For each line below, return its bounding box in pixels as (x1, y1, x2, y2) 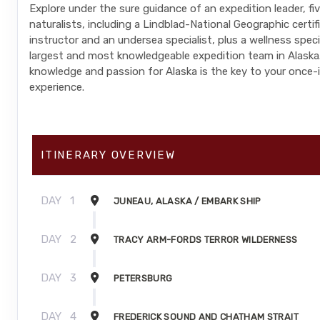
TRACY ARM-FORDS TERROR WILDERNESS (114, 234, 298, 246)
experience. (29, 81, 84, 94)
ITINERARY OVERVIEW (41, 149, 176, 162)
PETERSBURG (114, 273, 173, 284)
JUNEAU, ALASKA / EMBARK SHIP (114, 196, 261, 207)
